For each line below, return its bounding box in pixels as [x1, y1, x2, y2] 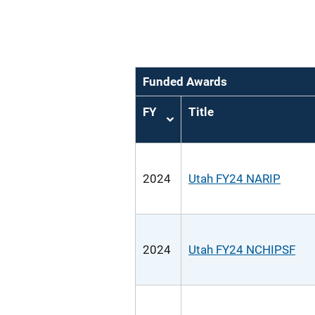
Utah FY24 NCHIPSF [188, 243, 295, 257]
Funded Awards [143, 75, 227, 89]
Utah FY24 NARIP [188, 172, 281, 186]
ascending [167, 129, 224, 143]
